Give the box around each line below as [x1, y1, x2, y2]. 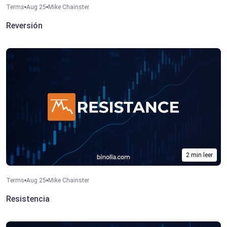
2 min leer [186, 151, 213, 159]
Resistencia [6, 194, 50, 204]
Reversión [6, 20, 43, 30]
